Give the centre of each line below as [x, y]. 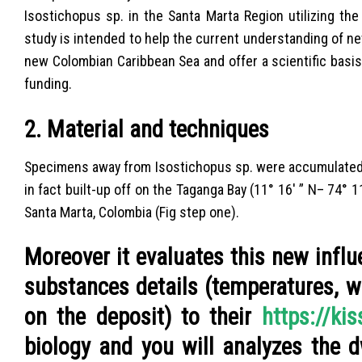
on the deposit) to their [143, 317]
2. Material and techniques [147, 129]
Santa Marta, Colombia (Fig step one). [132, 212]
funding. [48, 84]
